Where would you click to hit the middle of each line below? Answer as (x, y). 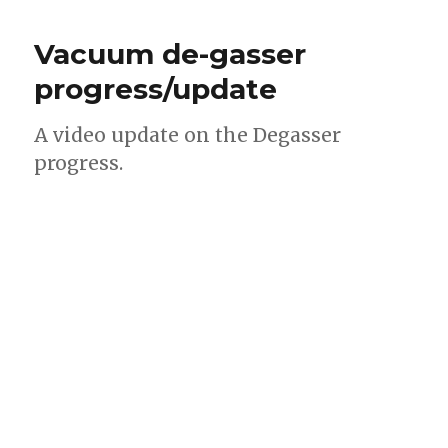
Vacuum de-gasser (170, 54)
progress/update (156, 89)
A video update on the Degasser (188, 135)
